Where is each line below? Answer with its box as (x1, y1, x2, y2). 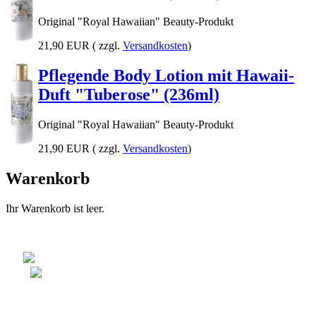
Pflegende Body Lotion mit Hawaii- (38, 66, 294, 85)
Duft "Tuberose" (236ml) (38, 85, 219, 104)
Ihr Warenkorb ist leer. (6, 202, 104, 214)
